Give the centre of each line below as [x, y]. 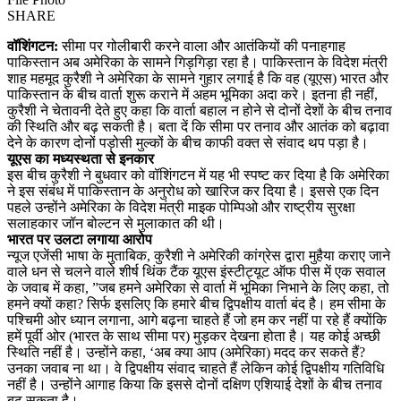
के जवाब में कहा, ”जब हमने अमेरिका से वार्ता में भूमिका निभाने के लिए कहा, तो [198, 287]
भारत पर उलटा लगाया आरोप [80, 239]
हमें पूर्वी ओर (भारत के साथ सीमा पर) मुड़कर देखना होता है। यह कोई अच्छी [194, 336]
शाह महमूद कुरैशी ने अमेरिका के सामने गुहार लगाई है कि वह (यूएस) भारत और [198, 78]
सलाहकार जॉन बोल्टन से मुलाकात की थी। [116, 223]
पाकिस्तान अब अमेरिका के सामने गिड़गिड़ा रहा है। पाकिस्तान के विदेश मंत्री [197, 62]
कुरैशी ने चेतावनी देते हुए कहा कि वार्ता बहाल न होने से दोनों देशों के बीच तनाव [200, 110]
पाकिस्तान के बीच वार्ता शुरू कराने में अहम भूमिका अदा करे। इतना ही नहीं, [192, 94]
